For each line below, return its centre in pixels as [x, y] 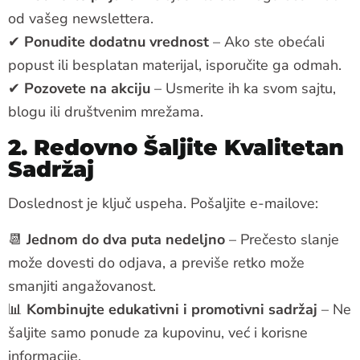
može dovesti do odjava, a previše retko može [156, 262]
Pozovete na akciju [87, 88]
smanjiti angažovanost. [82, 286]
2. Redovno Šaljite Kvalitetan [176, 147]
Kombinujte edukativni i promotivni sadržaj [172, 309]
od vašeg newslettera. [81, 18]
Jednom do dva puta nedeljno [126, 239]
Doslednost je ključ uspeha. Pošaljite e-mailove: [163, 203]
